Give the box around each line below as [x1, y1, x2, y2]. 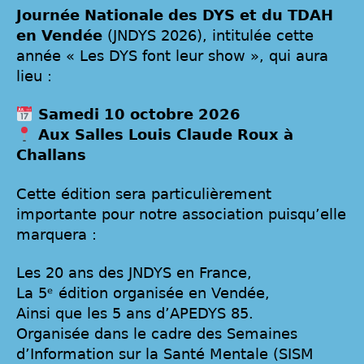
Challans [16, 146, 86, 164]
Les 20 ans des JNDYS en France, [16, 264, 252, 282]
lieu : [16, 67, 52, 84]
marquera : [16, 225, 97, 243]
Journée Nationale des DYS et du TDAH [16, 6, 333, 24]
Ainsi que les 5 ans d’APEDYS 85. [16, 305, 253, 323]
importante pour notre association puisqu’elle [16, 205, 346, 223]
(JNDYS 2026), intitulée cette [107, 26, 314, 44]
